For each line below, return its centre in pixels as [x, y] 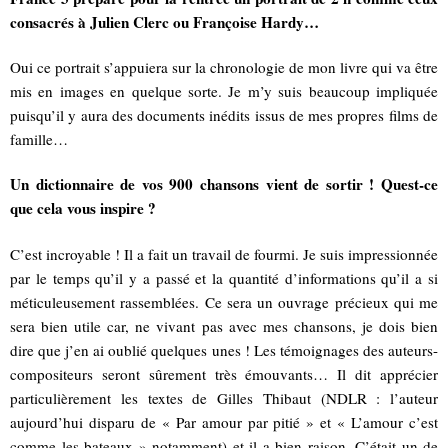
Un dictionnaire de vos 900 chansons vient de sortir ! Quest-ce [224, 184]
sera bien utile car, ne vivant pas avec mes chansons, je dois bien [224, 325]
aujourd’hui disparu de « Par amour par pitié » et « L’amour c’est [224, 421]
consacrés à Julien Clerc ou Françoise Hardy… [164, 21]
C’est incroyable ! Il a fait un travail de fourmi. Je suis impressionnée [224, 253]
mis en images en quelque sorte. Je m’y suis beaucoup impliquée [224, 91]
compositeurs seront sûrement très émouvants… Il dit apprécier [224, 373]
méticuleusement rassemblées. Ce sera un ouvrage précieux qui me [224, 301]
